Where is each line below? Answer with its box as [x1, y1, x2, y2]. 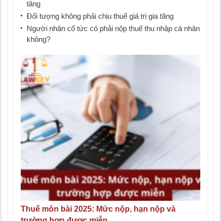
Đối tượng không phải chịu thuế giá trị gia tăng [27, 11, 174, 20]
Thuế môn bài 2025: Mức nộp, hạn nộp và [21, 205, 176, 214]
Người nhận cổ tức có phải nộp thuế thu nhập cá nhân [27, 24, 200, 33]
